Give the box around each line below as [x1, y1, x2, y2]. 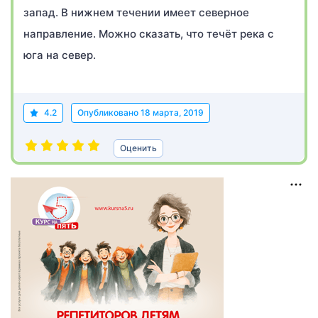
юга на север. [23, 48, 96, 62]
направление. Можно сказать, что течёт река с [23, 27, 274, 40]
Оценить [120, 143, 157, 153]
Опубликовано [77, 107, 141, 118]
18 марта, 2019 [141, 107, 204, 118]
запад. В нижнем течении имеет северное [23, 6, 249, 19]
